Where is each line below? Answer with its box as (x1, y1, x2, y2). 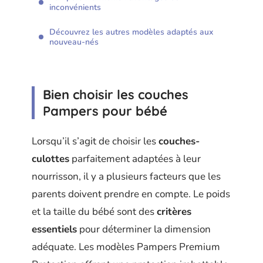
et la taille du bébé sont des (32, 204, 157, 218)
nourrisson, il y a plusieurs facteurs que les (32, 169, 221, 183)
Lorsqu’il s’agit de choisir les (32, 134, 159, 148)
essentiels (32, 222, 77, 236)
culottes (32, 151, 69, 166)
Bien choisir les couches (43, 86, 188, 103)
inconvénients (49, 1, 101, 13)
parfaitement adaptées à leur (69, 151, 201, 166)
